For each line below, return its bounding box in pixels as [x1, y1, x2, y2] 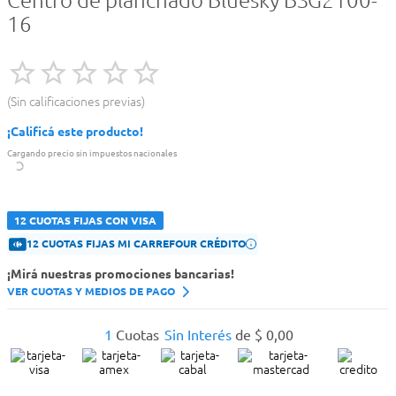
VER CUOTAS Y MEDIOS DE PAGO [7, 285, 175, 299]
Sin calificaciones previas [11, 95, 141, 110]
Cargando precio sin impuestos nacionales [7, 148, 177, 159]
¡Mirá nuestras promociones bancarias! [7, 267, 234, 282]
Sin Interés [164, 327, 232, 344]
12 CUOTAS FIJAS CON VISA [14, 214, 156, 228]
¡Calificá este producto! [7, 125, 143, 140]
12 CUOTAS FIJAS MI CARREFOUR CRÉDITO [27, 237, 246, 251]
